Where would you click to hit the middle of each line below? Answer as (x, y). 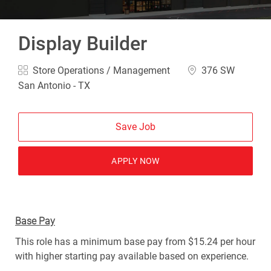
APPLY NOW (135, 161)
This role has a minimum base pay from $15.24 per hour (135, 241)
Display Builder (83, 43)
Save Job (135, 126)
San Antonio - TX (54, 85)
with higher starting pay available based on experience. (132, 256)
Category (37, 69)
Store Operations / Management (102, 70)
